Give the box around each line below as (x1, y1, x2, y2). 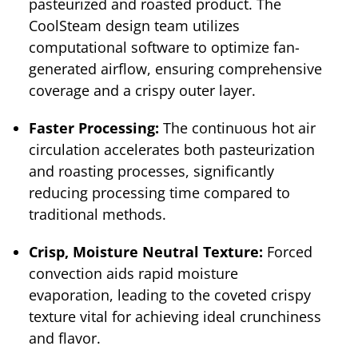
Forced (263, 241, 312, 261)
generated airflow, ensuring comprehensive (29, 58, 322, 78)
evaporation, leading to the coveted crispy (29, 284, 311, 304)
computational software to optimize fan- (29, 37, 300, 57)
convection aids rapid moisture (29, 263, 238, 283)
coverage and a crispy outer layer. (29, 80, 256, 100)
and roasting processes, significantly (29, 161, 274, 181)
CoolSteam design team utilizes (29, 15, 240, 35)
